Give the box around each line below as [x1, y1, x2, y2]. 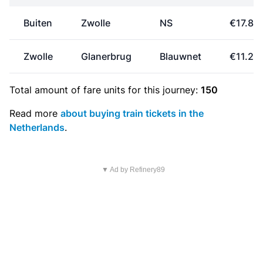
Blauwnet [160, 50, 201, 62]
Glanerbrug [81, 50, 131, 62]
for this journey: [125, 84, 201, 96]
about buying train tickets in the [60, 107, 204, 119]
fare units [83, 84, 125, 96]
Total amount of [9, 84, 83, 96]
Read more [9, 107, 60, 119]
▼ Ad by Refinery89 [101, 166, 165, 174]
